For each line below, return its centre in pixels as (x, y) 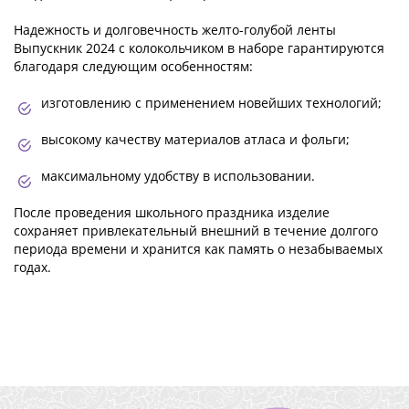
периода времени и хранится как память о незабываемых (198, 249)
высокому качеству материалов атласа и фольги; (195, 140)
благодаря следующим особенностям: (133, 67)
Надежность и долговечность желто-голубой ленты (175, 30)
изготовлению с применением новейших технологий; (211, 103)
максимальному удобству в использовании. (178, 176)
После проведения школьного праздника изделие (172, 213)
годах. (32, 267)
